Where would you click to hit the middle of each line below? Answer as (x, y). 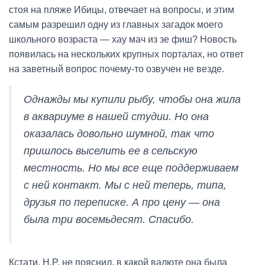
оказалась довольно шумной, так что (119, 134)
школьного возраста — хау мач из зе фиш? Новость (123, 40)
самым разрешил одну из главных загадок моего (116, 25)
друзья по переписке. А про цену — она (122, 203)
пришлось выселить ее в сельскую (111, 151)
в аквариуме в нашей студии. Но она (116, 117)
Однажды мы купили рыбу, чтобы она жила (132, 100)
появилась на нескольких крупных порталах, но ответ (126, 54)
